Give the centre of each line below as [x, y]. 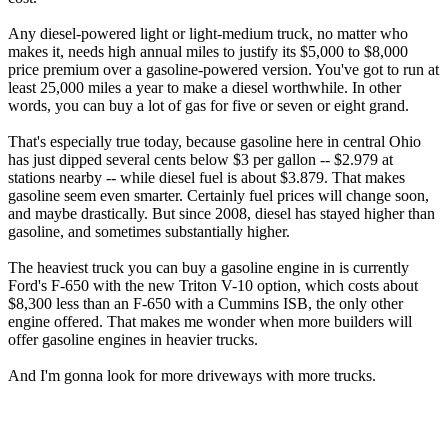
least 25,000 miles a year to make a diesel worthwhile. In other [204, 88]
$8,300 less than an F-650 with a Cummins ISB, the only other [205, 304]
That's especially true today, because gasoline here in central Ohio [214, 142]
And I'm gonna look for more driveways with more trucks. [192, 376]
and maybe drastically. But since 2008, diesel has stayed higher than [221, 214]
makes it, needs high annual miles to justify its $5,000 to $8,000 [208, 52]
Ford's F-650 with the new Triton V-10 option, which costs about [213, 286]
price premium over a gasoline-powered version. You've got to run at [223, 70]
